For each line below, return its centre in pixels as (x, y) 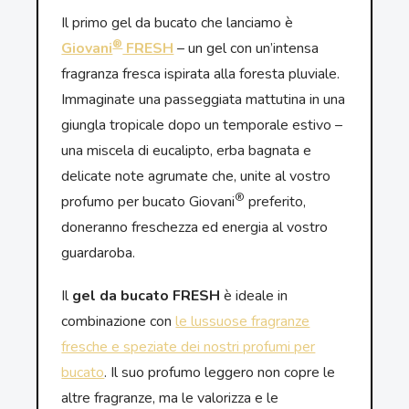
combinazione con (119, 322)
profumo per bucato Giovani (148, 202)
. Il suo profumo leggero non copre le (220, 373)
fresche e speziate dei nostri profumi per (189, 347)
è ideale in (254, 296)
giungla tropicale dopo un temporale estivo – (202, 126)
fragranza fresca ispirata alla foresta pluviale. (201, 74)
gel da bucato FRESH (147, 296)
